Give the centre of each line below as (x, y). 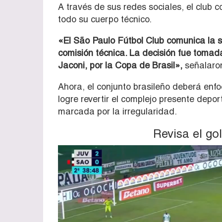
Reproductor (77, 149)
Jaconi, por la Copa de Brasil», (120, 65)
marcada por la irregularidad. (117, 111)
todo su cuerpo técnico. (105, 19)
